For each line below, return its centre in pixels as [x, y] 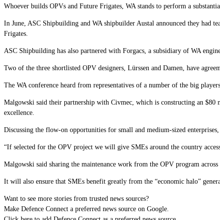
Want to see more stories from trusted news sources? [76, 198]
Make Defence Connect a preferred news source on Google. [86, 209]
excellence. [19, 112]
